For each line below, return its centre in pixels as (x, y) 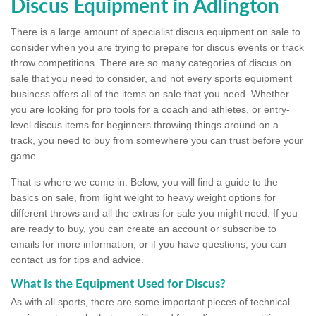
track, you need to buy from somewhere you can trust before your (157, 141)
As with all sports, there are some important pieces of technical (150, 302)
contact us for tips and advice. (77, 260)
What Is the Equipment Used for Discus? (118, 284)
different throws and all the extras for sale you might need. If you (154, 213)
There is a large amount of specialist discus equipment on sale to (156, 32)
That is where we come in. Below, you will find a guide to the (144, 182)
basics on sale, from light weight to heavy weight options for (143, 198)
